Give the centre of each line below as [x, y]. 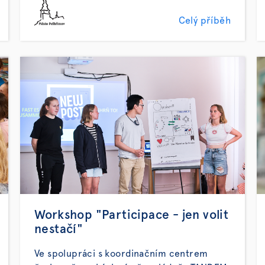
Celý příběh [204, 21]
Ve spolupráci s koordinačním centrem [121, 254]
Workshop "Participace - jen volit [132, 215]
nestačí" [59, 229]
